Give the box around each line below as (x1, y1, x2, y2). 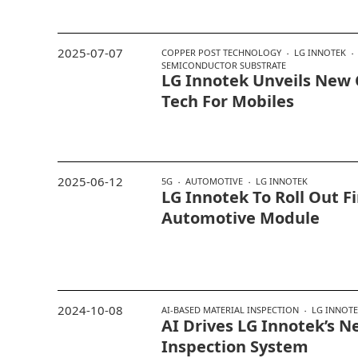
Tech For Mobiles (161, 89, 294, 112)
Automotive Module (161, 206, 320, 229)
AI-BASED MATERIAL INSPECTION (161, 303, 299, 316)
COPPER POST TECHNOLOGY (161, 46, 281, 58)
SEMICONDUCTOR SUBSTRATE (161, 58, 286, 71)
